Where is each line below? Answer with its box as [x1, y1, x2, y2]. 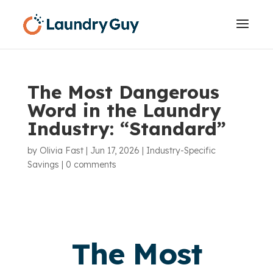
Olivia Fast [39, 145, 83, 156]
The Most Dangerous [27, 80, 219, 104]
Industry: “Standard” [27, 117, 226, 140]
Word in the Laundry [27, 99, 221, 122]
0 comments [65, 159, 116, 170]
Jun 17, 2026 [90, 145, 140, 156]
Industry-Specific [146, 145, 216, 156]
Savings [27, 159, 59, 170]
